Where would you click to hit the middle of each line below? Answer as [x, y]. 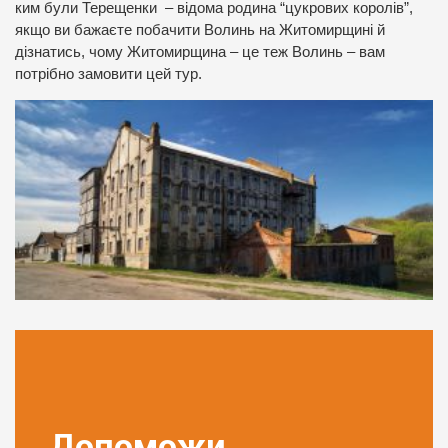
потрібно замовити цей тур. [108, 74]
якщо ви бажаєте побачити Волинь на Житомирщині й [200, 30]
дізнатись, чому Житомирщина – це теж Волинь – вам [200, 52]
